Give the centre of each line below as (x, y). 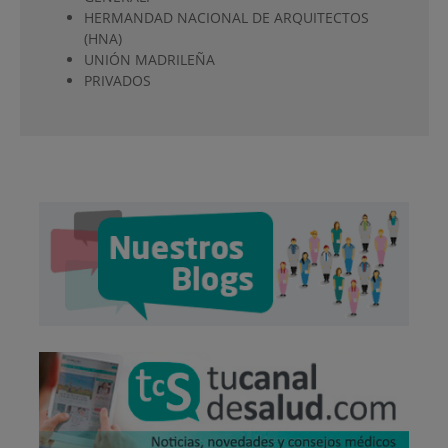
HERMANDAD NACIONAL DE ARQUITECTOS (226, 17)
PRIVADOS (117, 80)
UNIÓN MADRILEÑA (149, 59)
